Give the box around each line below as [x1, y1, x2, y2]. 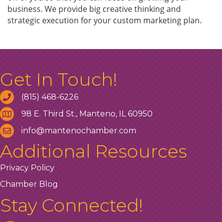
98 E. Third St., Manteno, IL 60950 [21, 109, 153, 119]
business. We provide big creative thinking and [7, 3, 181, 15]
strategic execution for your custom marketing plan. [7, 15, 202, 26]
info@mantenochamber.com [21, 126, 136, 136]
